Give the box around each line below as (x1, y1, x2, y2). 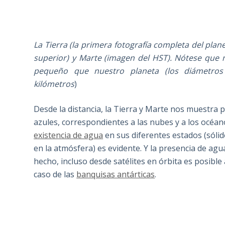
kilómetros (34, 78, 75, 90)
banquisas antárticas (76, 169, 155, 180)
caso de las (34, 169, 77, 180)
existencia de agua (34, 130, 103, 141)
